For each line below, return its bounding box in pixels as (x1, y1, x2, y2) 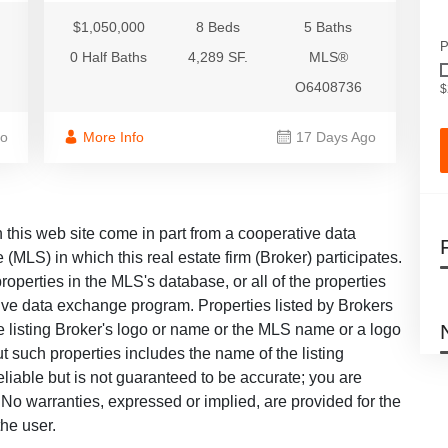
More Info (82, 128, 144, 145)
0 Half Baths (70, 48, 148, 65)
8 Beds (196, 18, 241, 35)
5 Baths (304, 18, 353, 35)
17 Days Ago (296, 128, 377, 145)
